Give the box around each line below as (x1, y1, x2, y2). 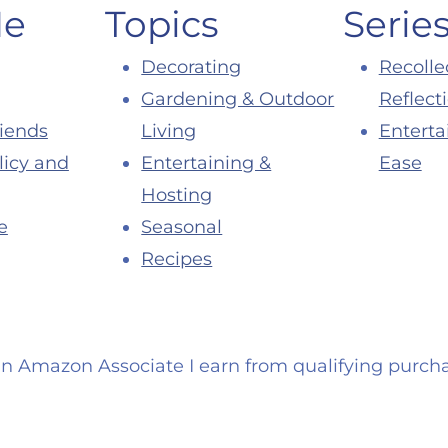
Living (141, 120, 197, 142)
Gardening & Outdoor (141, 88, 335, 110)
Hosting (141, 184, 213, 206)
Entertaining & (141, 152, 272, 174)
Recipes (141, 248, 213, 270)
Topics (105, 2, 220, 46)
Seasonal (141, 216, 223, 238)
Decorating (141, 56, 242, 78)
